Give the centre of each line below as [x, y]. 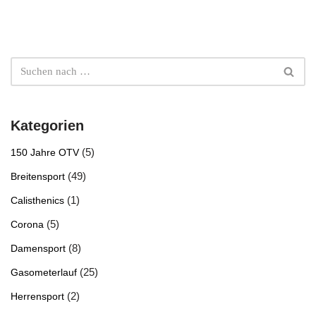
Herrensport [37, 297]
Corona [27, 225]
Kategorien [47, 126]
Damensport [38, 249]
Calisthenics [37, 201]
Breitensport [38, 177]
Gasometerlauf [44, 273]
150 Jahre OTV [45, 153]
